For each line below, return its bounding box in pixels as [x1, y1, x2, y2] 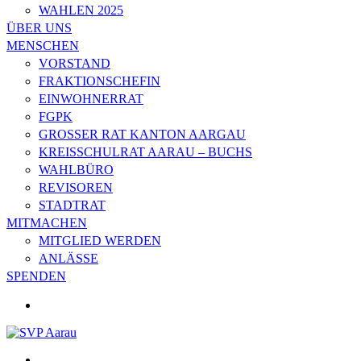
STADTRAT [39, 198, 106, 212]
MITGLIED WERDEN [39, 234, 161, 247]
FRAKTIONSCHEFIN [39, 74, 160, 88]
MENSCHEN [6, 39, 79, 52]
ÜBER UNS [6, 21, 72, 35]
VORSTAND [39, 56, 110, 70]
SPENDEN [6, 269, 66, 283]
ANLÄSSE [39, 251, 98, 265]
